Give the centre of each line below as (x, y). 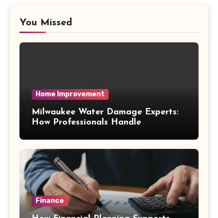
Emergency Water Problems (90, 133)
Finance (50, 201)
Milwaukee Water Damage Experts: (105, 112)
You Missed (46, 23)
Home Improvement (70, 94)
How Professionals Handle (86, 123)
